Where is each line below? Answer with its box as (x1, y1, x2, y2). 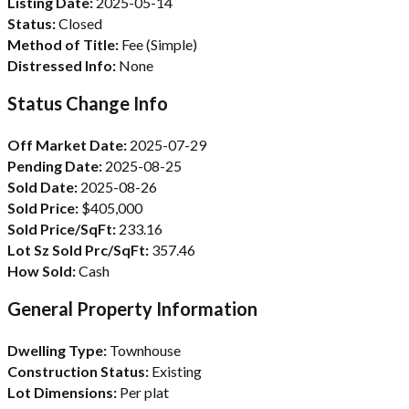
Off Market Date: (7, 135, 127, 153)
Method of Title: (7, 35, 119, 53)
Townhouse (107, 341, 181, 359)
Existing (149, 362, 202, 380)
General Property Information (7, 297, 257, 320)
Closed (56, 14, 102, 32)
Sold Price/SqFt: (7, 219, 116, 237)
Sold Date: (7, 177, 78, 195)
